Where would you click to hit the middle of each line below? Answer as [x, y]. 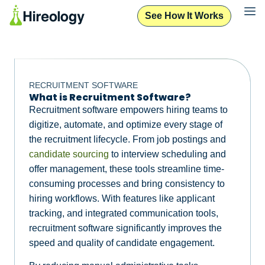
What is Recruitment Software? [110, 97]
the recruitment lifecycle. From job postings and [127, 139]
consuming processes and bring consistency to [127, 183]
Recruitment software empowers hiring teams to [128, 109]
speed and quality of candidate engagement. [122, 243]
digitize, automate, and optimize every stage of [126, 124]
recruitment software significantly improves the [125, 228]
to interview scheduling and [167, 154]
